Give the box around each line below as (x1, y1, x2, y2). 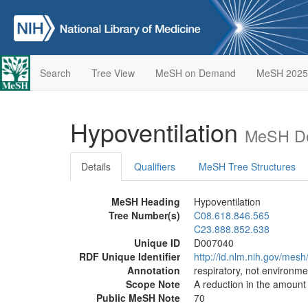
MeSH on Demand (155, 66, 236, 80)
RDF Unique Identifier (79, 250, 180, 263)
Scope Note (126, 277, 180, 291)
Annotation (127, 263, 180, 277)
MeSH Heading (111, 195, 180, 208)
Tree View (91, 66, 135, 80)
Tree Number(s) (109, 208, 180, 222)
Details (81, 159, 111, 173)
